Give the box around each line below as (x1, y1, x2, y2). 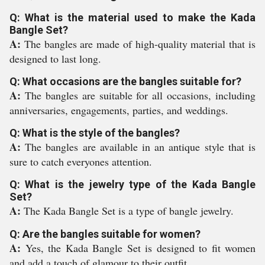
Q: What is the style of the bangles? (9, 127, 180, 139)
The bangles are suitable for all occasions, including (24, 88, 256, 102)
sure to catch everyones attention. (9, 154, 152, 169)
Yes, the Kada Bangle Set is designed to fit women (25, 241, 256, 255)
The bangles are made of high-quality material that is (24, 37, 256, 51)
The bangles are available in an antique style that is (25, 140, 256, 154)
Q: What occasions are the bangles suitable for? (9, 75, 241, 88)
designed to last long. (9, 51, 101, 66)
